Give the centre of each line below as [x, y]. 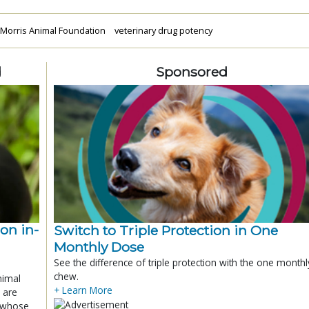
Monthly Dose [99, 247]
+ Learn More [83, 290]
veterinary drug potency [163, 30]
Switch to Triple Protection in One [166, 230]
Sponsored [191, 71]
